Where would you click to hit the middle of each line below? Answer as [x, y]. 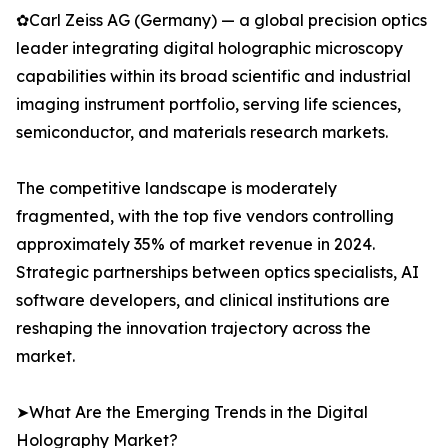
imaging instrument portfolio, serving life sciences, [208, 104]
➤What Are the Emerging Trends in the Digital [192, 412]
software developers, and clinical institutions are [203, 300]
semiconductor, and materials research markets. [202, 132]
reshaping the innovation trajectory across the [193, 328]
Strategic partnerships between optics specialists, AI [217, 272]
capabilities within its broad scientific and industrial [213, 76]
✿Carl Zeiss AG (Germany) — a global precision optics [221, 20]
